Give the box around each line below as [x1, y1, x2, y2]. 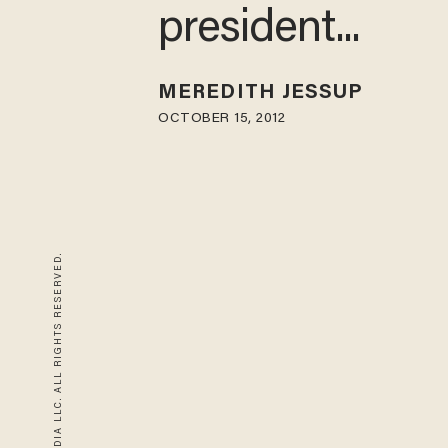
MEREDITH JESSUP [158, 82, 364, 103]
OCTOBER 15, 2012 [158, 111, 286, 126]
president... [158, 8, 361, 54]
